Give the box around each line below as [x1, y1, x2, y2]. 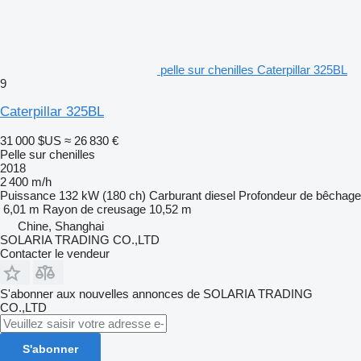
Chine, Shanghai [18, 218, 104, 233]
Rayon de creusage [43, 201, 146, 216]
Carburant [149, 188, 201, 202]
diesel [205, 188, 235, 202]
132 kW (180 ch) [59, 188, 146, 202]
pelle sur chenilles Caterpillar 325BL [160, 62, 347, 77]
